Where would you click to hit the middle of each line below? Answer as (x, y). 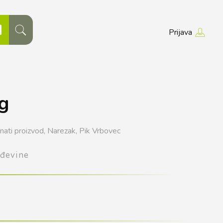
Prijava (180, 32)
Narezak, (62, 131)
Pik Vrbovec (100, 131)
